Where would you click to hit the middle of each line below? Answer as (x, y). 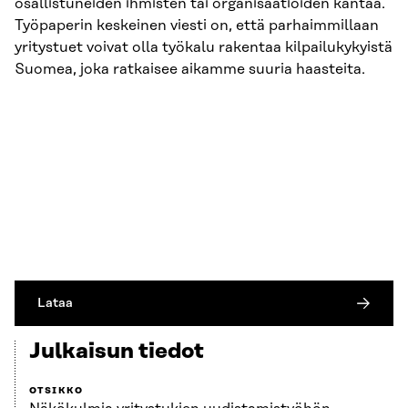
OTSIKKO (56, 391)
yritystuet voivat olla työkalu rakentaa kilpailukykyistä (204, 48)
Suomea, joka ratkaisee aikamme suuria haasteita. (190, 70)
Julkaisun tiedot (117, 352)
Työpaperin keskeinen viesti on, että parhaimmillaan (197, 26)
